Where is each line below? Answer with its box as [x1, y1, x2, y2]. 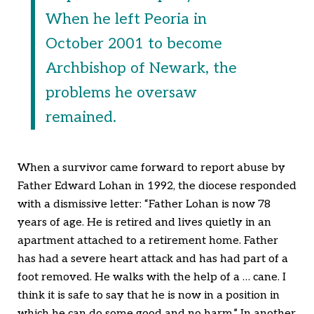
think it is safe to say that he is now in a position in [18, 289, 280, 303]
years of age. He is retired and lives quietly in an [18, 216, 271, 230]
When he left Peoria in [45, 10, 207, 28]
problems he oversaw [45, 83, 197, 102]
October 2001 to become [45, 34, 222, 53]
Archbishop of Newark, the [45, 59, 237, 77]
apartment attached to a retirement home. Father [18, 234, 278, 248]
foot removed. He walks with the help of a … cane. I [18, 271, 286, 285]
